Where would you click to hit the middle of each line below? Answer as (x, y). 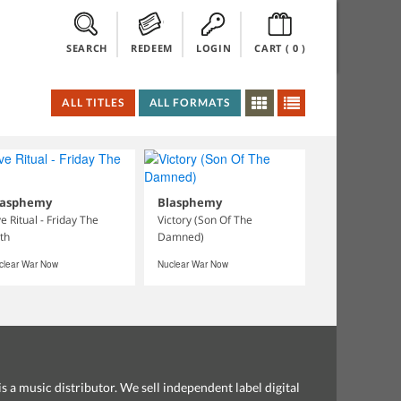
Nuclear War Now (192, 264)
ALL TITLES (93, 102)
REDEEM (151, 48)
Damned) (180, 237)
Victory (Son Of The (205, 220)
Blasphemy (189, 202)
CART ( (272, 48)
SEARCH (87, 48)
